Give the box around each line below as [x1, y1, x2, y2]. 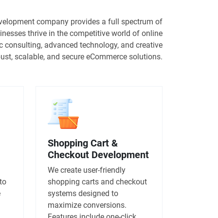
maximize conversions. [48, 200, 127, 210]
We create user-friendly [48, 165, 126, 175]
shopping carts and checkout [48, 177, 147, 186]
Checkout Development [48, 148, 149, 161]
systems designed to [48, 188, 118, 198]
